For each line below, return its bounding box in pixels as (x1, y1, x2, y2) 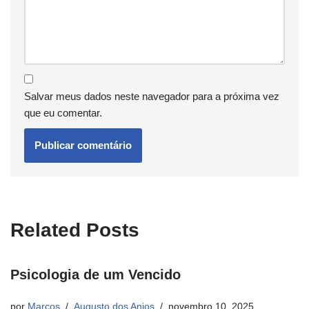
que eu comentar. (24, 107, 102, 119)
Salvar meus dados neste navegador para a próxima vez (24, 90, 279, 103)
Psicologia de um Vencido (10, 267, 181, 283)
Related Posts (10, 219, 139, 241)
